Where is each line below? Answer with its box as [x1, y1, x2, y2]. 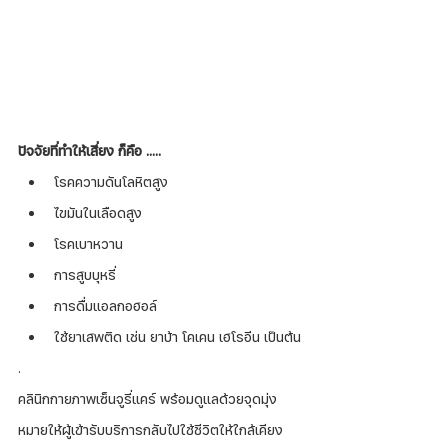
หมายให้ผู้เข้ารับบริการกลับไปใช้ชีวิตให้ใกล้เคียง [18, 420, 283, 439]
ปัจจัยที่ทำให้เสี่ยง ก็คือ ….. [18, 141, 161, 160]
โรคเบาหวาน [54, 234, 123, 253]
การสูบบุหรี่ [54, 265, 116, 284]
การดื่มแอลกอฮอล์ [54, 296, 157, 315]
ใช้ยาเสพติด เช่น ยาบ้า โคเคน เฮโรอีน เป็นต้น [54, 327, 301, 346]
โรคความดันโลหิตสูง [54, 172, 168, 191]
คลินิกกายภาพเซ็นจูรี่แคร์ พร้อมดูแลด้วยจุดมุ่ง [18, 389, 277, 408]
